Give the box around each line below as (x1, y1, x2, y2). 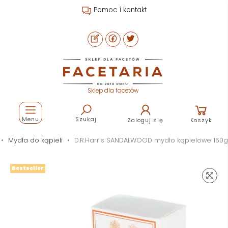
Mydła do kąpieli (8, 135, 63, 145)
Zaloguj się (127, 116, 164, 124)
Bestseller (12, 164, 44, 172)
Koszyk (190, 116, 212, 124)
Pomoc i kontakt (92, 5, 147, 15)
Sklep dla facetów (87, 86, 138, 95)
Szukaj (75, 115, 97, 123)
